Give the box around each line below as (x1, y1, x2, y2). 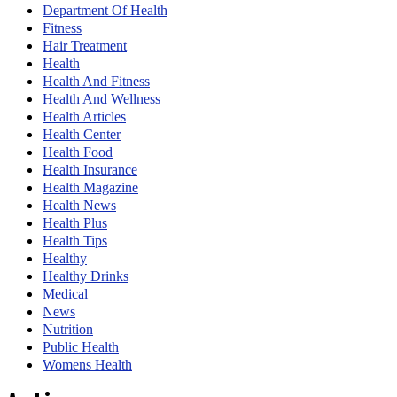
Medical (43, 286, 88, 302)
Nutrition (43, 322, 93, 338)
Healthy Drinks (43, 269, 128, 284)
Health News (43, 198, 116, 214)
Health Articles (43, 109, 126, 125)
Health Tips (43, 233, 107, 249)
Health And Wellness (43, 91, 160, 107)
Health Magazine (43, 180, 138, 196)
